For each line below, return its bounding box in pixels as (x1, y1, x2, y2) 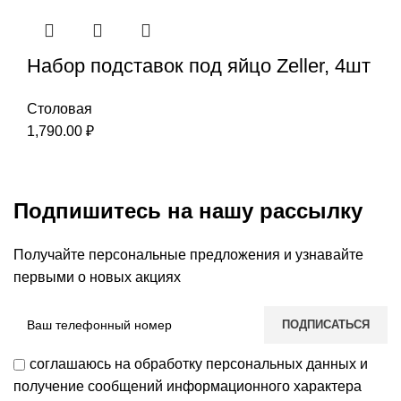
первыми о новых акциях (13, 269, 181, 285)
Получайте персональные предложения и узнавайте (13, 246, 363, 262)
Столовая (27, 100, 92, 116)
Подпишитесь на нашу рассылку (13, 198, 363, 223)
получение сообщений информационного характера (13, 378, 362, 394)
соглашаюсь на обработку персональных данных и (30, 355, 368, 371)
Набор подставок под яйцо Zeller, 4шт (27, 54, 371, 77)
